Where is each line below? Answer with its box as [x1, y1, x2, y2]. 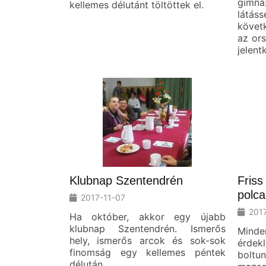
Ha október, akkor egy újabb [69, 210, 226, 223]
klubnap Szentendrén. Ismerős [69, 222, 226, 235]
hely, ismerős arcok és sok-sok [69, 234, 226, 246]
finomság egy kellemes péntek [69, 246, 226, 258]
